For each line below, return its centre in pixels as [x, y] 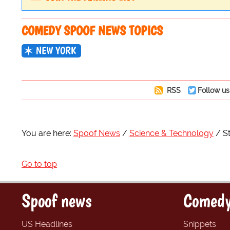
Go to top [39, 164]
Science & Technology [171, 133]
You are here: [46, 133]
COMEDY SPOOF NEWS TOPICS [92, 31]
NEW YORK [56, 51]
